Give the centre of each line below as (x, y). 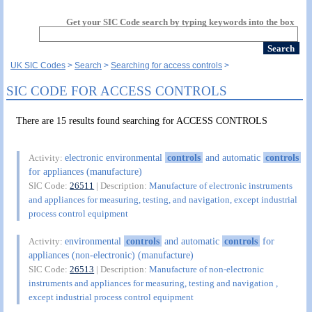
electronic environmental (115, 158)
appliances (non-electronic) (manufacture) (111, 255)
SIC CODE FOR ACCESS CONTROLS (117, 91)
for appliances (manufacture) (86, 172)
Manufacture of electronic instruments (221, 186)
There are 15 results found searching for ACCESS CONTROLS (142, 120)
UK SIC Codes (38, 66)
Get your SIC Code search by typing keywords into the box (181, 22)
